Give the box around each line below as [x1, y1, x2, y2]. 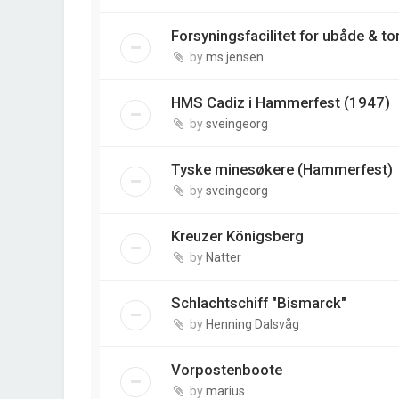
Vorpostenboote [171, 361, 282, 379]
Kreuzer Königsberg [171, 227, 304, 246]
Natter [206, 250, 241, 265]
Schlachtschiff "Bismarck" [171, 294, 346, 313]
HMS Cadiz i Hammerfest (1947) [171, 94, 390, 112]
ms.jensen [206, 50, 264, 65]
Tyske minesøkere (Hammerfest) [171, 160, 393, 179]
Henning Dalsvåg [206, 317, 299, 332]
